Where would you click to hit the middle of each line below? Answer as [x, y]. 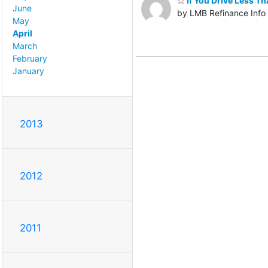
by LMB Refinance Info [221, 13]
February [30, 59]
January [28, 71]
